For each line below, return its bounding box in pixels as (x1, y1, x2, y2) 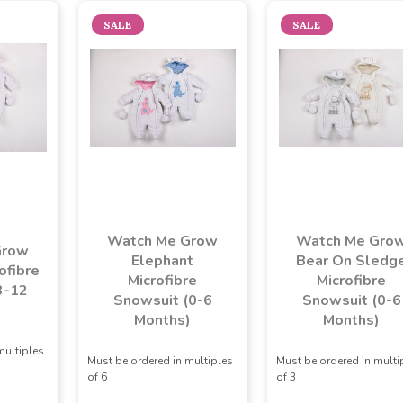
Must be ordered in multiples (86, 353, 233, 368)
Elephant (131, 250, 193, 271)
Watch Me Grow (107, 230, 218, 251)
